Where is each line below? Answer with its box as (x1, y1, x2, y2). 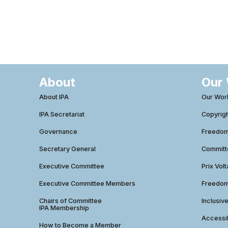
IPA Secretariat (39, 110, 85, 118)
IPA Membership (39, 204, 90, 212)
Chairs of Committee (39, 196, 102, 205)
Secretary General (39, 145, 96, 153)
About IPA (39, 93, 69, 101)
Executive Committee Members (39, 179, 136, 187)
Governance (39, 127, 78, 135)
